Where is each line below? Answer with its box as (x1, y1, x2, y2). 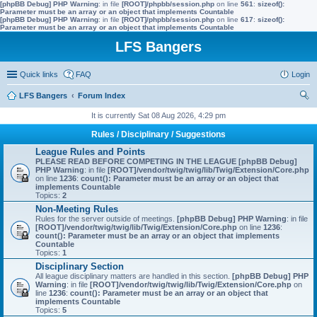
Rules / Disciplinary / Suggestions (91, 129, 226, 139)
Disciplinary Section (35, 261, 124, 272)
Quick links (20, 70, 58, 79)
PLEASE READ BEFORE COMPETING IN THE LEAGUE (35, 157, 236, 166)
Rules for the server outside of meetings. (35, 214, 177, 223)
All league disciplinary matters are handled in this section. (35, 272, 232, 280)
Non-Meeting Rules (35, 204, 118, 214)
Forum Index (78, 91, 125, 100)
